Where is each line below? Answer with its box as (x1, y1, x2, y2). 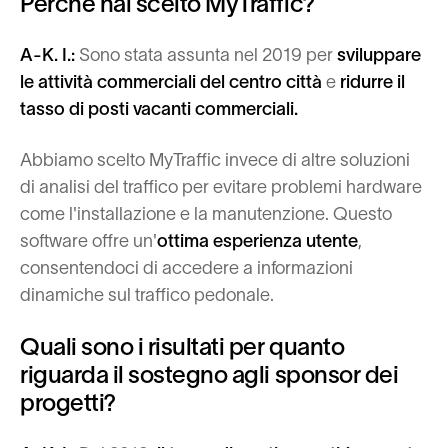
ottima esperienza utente (157, 231, 358, 251)
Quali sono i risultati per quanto (20, 333, 345, 360)
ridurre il (340, 72, 405, 92)
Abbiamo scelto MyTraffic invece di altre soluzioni (20, 150, 410, 170)
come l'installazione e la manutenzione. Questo (20, 204, 392, 224)
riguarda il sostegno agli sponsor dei (20, 361, 399, 388)
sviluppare (333, 45, 421, 65)
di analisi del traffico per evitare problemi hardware (20, 177, 422, 197)
